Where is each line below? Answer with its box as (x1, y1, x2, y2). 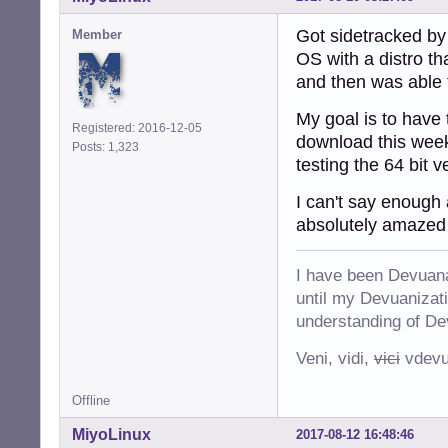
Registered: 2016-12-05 (72, 121, 202, 136)
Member (72, 27, 122, 43)
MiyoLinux (72, 426, 151, 444)
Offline (72, 393, 110, 409)
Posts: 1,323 (72, 140, 145, 155)
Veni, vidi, (296, 349, 374, 369)
